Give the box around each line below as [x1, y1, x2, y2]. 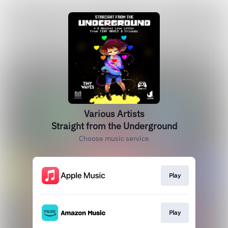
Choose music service [79, 134, 149, 143]
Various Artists [83, 108, 145, 120]
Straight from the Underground [51, 120, 177, 132]
